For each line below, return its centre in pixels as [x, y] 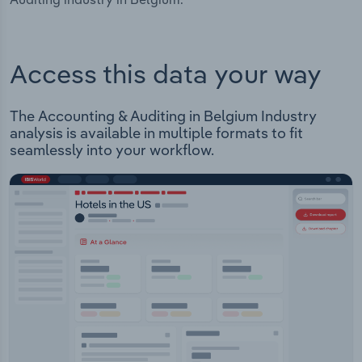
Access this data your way [166, 73]
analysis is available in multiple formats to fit [156, 133]
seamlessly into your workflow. [112, 150]
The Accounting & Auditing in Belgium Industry [163, 116]
